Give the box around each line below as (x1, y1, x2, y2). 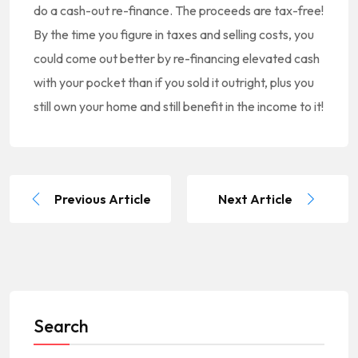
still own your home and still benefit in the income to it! (34, 98, 324, 115)
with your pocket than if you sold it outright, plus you (34, 74, 314, 91)
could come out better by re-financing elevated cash (34, 50, 320, 67)
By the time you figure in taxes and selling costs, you (34, 26, 314, 43)
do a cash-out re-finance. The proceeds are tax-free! (34, 2, 324, 19)
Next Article (218, 191, 292, 208)
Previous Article (54, 191, 151, 208)
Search (34, 315, 89, 338)
